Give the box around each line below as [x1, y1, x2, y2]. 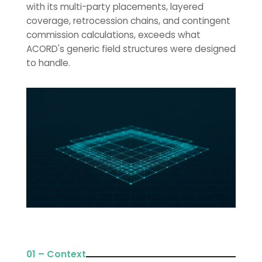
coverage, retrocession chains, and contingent [26, 15, 230, 27]
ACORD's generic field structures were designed [26, 43, 236, 55]
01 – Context [26, 247, 86, 261]
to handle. [26, 57, 70, 69]
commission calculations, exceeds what [26, 29, 201, 41]
